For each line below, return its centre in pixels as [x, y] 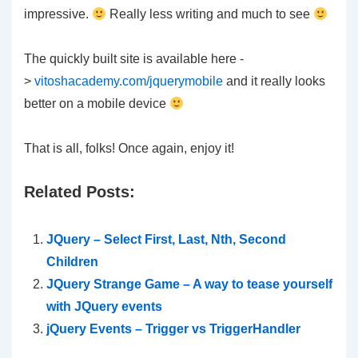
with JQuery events [104, 306]
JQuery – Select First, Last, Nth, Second [166, 239]
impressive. [58, 14]
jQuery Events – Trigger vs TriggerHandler [173, 329]
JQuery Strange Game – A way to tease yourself [189, 284]
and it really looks [274, 81]
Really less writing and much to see [210, 14]
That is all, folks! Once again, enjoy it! [129, 148]
